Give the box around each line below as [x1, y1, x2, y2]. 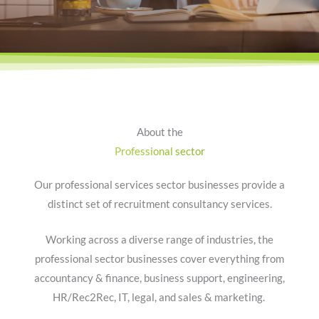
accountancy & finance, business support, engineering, [34, 272, 285, 284]
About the [136, 125, 183, 138]
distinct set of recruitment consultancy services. [47, 197, 272, 210]
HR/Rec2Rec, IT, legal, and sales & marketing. [52, 291, 267, 303]
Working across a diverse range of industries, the [46, 234, 273, 246]
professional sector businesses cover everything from [35, 253, 284, 265]
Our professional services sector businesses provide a [34, 178, 285, 191]
